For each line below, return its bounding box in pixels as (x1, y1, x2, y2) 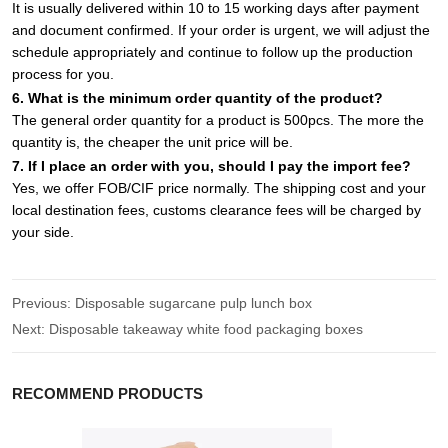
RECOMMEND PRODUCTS (12, 385, 204, 403)
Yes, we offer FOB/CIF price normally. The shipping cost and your (12, 179, 427, 196)
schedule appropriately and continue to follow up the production (12, 43, 414, 60)
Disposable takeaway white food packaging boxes (49, 320, 364, 337)
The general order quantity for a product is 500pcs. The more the (12, 111, 425, 128)
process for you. (12, 65, 115, 82)
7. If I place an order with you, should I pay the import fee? (12, 157, 412, 174)
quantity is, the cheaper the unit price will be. (12, 133, 294, 150)
